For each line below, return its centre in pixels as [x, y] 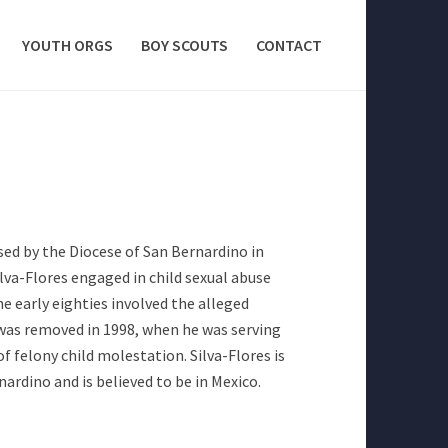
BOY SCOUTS [184, 45]
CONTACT [289, 45]
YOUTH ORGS [67, 45]
